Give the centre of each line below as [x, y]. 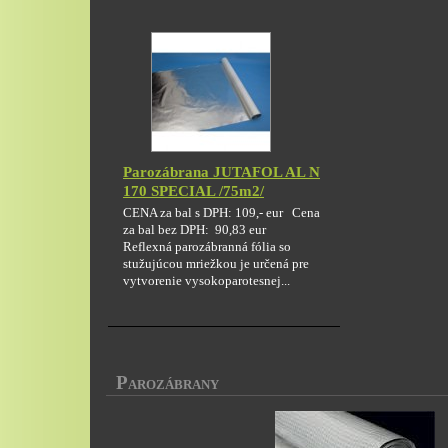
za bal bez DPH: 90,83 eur [200, 229]
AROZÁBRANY [173, 384]
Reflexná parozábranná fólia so [207, 246]
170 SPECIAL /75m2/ [193, 191]
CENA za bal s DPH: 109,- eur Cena [221, 212]
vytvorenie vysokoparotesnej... [206, 280]
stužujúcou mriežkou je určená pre [216, 263]
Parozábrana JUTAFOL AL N [221, 172]
